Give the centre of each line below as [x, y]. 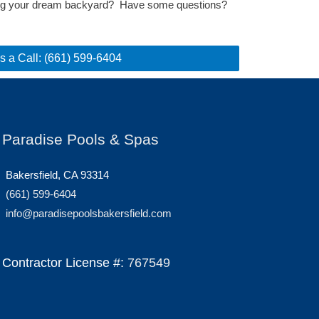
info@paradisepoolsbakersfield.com [88, 213]
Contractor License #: [64, 262]
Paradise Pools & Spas [80, 139]
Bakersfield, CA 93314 [57, 174]
